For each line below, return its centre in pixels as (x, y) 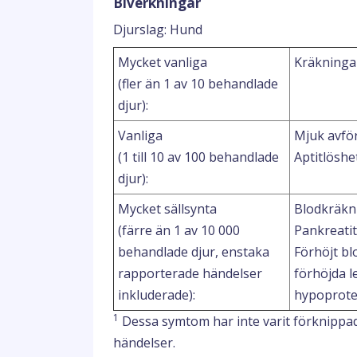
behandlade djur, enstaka (194, 252)
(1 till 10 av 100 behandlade (198, 157)
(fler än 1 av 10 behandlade (198, 84)
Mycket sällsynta (167, 209)
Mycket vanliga (163, 62)
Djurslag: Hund (158, 29)
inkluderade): (157, 295)
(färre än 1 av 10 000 (179, 230)
